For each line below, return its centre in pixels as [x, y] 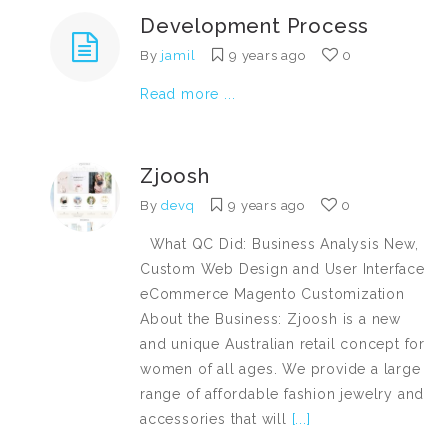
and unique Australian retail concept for [283, 344]
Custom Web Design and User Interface [282, 269]
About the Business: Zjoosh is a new [271, 319]
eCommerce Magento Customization [272, 294]
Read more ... [188, 94]
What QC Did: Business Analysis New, [279, 244]
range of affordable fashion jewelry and [282, 394]
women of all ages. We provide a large [280, 369]
